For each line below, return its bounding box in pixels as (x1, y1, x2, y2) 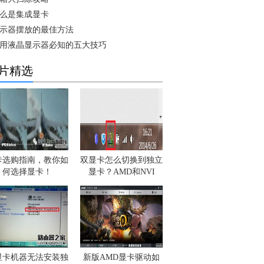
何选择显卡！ (2, 167, 52, 176)
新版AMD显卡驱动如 (83, 253, 160, 262)
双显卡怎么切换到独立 (80, 156, 163, 164)
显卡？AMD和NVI (88, 167, 155, 176)
